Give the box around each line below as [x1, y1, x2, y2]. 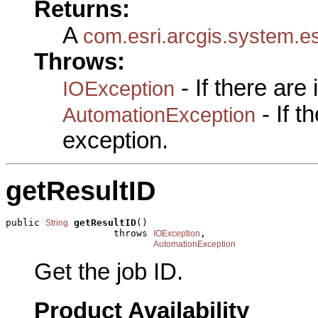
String [45, 218, 68, 229]
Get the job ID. [34, 258, 183, 285]
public [6, 217, 45, 229]
